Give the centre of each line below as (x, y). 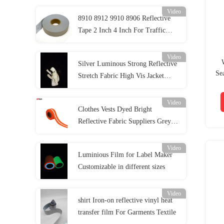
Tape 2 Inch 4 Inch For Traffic (122, 30)
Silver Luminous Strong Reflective (127, 64)
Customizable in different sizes (121, 167)
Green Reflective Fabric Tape (119, 133)
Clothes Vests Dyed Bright (115, 109)
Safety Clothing (100, 42)
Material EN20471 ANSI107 (119, 88)
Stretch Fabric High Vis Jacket (121, 76)
